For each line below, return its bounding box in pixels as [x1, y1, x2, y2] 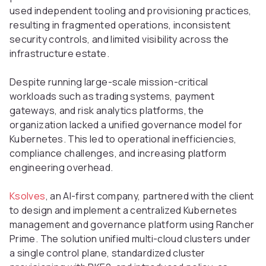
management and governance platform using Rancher [9, 218, 255, 232]
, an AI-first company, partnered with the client [45, 189, 254, 203]
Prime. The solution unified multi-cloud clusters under [9, 232, 251, 246]
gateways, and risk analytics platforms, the [9, 104, 204, 118]
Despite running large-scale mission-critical [9, 75, 208, 89]
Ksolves [9, 189, 46, 203]
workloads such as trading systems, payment [9, 90, 215, 103]
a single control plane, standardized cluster [9, 246, 205, 260]
